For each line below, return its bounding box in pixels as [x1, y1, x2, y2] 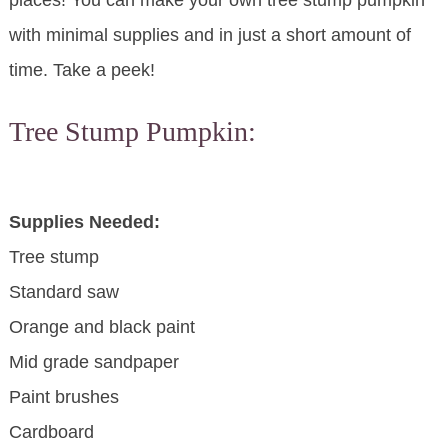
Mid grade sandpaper [8, 352, 179, 373]
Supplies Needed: [8, 212, 160, 233]
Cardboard [8, 422, 94, 443]
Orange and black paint [8, 317, 195, 338]
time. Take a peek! [8, 60, 155, 81]
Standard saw [8, 282, 119, 303]
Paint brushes [8, 387, 119, 408]
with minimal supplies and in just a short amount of [8, 25, 411, 46]
